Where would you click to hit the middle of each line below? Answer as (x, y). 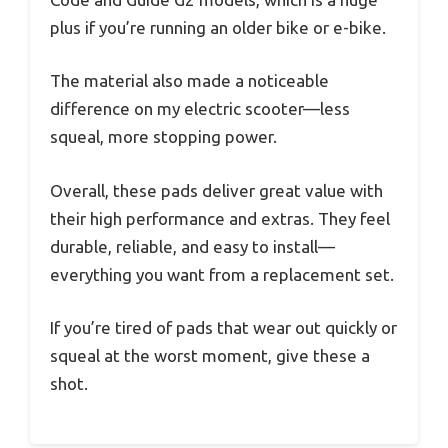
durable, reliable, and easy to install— (192, 246)
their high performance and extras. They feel (220, 218)
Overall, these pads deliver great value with (216, 190)
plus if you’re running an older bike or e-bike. (218, 27)
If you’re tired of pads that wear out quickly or (223, 328)
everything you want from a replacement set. (222, 274)
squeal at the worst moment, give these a (210, 356)
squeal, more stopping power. (163, 137)
